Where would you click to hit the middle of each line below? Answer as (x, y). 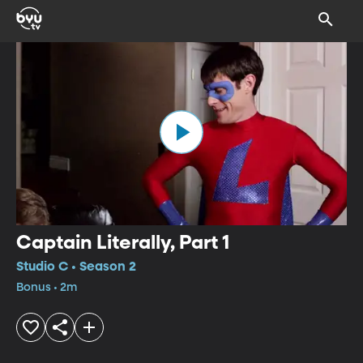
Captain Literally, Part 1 (123, 243)
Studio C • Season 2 (76, 267)
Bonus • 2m (47, 287)
